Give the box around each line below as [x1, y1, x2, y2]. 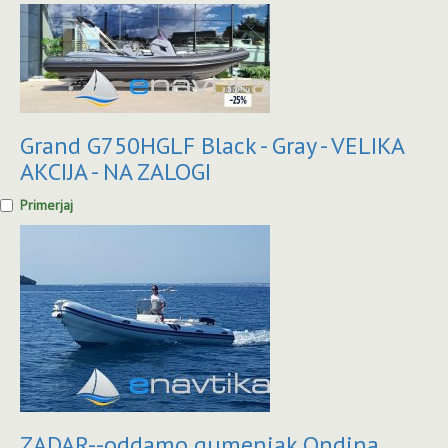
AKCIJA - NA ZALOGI [20, 155, 211, 187]
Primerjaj [20, 195, 73, 214]
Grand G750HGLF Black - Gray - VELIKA [20, 129, 404, 161]
